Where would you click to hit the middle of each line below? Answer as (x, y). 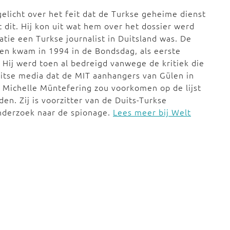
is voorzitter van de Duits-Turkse (100, 100)
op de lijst (181, 87)
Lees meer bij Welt (152, 112)
